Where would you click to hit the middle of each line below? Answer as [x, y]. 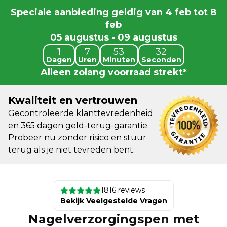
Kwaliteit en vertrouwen [73, 100]
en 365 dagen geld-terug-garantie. [79, 125]
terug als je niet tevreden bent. [71, 150]
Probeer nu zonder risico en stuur [77, 138]
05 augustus [79, 37]
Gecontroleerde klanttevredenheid [81, 113]
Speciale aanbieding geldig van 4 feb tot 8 [113, 12]
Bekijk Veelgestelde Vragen [113, 201]
